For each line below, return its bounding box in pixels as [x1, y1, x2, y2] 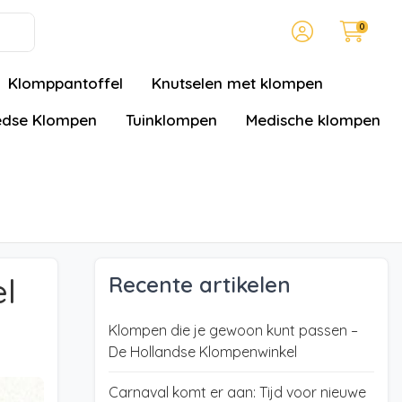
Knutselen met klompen [152, 74, 323, 92]
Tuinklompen [126, 110, 217, 129]
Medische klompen [246, 110, 380, 129]
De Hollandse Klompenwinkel [108, 343, 297, 361]
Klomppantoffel [8, 74, 123, 92]
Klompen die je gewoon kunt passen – [108, 321, 358, 339]
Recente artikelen [108, 271, 291, 298]
